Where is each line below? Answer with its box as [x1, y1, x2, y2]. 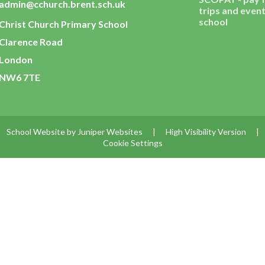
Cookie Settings [102, 137, 163, 148]
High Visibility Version [165, 126, 246, 137]
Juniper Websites [77, 126, 143, 137]
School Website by [6, 126, 77, 137]
